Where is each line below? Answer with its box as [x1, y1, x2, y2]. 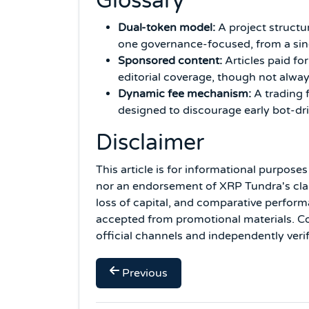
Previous [122, 266, 168, 280]
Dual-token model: [118, 20, 215, 34]
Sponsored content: [118, 53, 222, 68]
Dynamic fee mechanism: [118, 86, 251, 101]
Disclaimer [96, 129, 204, 156]
